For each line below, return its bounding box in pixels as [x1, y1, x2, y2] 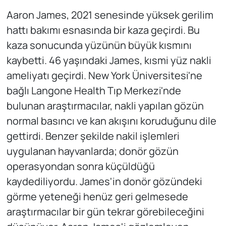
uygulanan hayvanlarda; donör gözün [6, 144, 179, 158]
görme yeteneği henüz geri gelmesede [6, 189, 188, 203]
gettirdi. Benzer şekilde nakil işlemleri [6, 129, 180, 143]
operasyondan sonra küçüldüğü [6, 159, 155, 173]
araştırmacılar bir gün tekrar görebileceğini [6, 204, 204, 218]
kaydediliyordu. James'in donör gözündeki [6, 174, 202, 188]
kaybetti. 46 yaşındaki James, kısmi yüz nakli [6, 53, 211, 67]
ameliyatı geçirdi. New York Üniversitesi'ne [6, 68, 202, 82]
